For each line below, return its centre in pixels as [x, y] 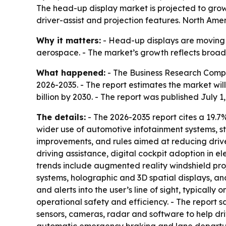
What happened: [71, 73]
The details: [61, 117]
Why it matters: [69, 40]
